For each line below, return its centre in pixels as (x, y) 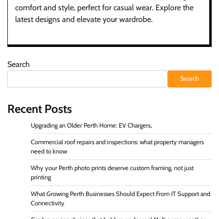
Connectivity (48, 203)
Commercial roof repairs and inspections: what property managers (117, 142)
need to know (49, 151)
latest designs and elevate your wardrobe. (84, 19)
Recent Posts (40, 109)
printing (41, 177)
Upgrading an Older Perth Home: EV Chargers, (91, 125)
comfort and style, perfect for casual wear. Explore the (104, 7)
